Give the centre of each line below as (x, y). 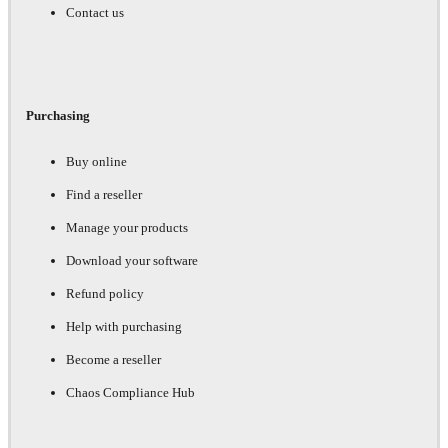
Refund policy (105, 294)
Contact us (95, 13)
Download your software (132, 261)
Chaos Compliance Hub (130, 393)
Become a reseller (113, 360)
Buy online (96, 162)
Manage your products (127, 228)
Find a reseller (104, 195)
